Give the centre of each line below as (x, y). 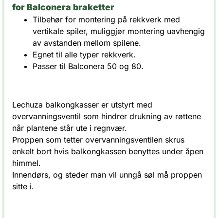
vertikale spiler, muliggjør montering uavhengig (119, 31)
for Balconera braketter (63, 7)
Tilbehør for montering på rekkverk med (106, 20)
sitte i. (23, 187)
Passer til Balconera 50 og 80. (88, 66)
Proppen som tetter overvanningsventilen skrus (98, 140)
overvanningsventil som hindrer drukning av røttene (107, 117)
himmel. (28, 163)
